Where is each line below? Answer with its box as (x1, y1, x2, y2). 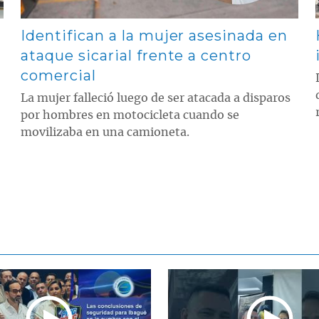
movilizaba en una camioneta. (21, 127, 190, 139)
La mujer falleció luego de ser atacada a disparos (21, 93, 291, 105)
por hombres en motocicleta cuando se (21, 110, 240, 122)
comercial (21, 67, 96, 85)
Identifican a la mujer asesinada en (21, 27, 288, 45)
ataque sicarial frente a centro (21, 47, 252, 65)
